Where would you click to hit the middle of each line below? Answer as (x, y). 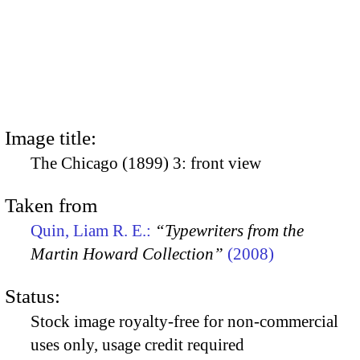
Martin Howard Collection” (127, 254)
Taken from (51, 205)
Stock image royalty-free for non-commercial (184, 322)
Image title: (51, 137)
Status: (33, 297)
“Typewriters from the (229, 230)
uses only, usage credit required (137, 345)
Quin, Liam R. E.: (93, 230)
